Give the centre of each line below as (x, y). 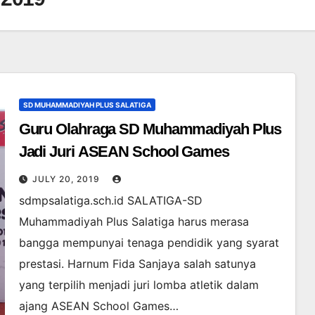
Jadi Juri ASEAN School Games (124, 151)
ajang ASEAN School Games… (98, 306)
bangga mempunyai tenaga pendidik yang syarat (149, 242)
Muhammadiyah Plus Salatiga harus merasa (134, 221)
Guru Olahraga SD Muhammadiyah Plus (150, 129)
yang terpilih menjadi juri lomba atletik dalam (139, 284)
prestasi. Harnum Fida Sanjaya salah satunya (137, 263)
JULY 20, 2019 (67, 179)
